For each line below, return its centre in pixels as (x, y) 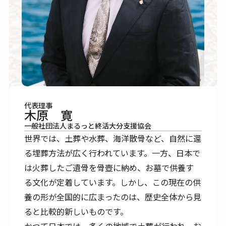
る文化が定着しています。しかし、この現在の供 (113, 182)
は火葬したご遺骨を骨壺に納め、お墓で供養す (109, 167)
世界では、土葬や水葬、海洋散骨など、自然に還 (113, 138)
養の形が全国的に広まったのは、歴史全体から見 (113, 196)
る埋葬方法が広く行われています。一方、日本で (112, 153)
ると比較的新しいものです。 (76, 211)
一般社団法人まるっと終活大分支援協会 (88, 125)
